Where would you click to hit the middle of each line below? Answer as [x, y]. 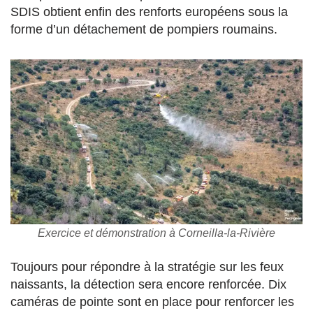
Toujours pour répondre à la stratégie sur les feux [147, 267]
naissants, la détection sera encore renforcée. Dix [148, 285]
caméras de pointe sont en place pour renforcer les [152, 302]
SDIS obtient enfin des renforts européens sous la [149, 12]
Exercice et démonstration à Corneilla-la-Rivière [156, 233]
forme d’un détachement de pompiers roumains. [144, 30]
